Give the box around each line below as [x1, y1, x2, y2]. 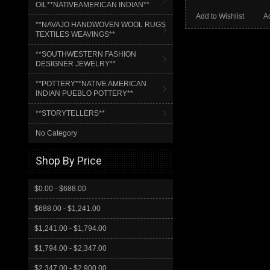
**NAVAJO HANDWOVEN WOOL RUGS [36, 20, 166, 29]
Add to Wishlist [195, 12, 244, 20]
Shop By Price [36, 154, 102, 167]
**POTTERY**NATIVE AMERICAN [36, 80, 146, 88]
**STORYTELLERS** [36, 109, 105, 118]
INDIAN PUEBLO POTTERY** [36, 89, 133, 98]
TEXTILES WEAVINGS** [36, 30, 115, 39]
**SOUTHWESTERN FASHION [36, 50, 136, 58]
